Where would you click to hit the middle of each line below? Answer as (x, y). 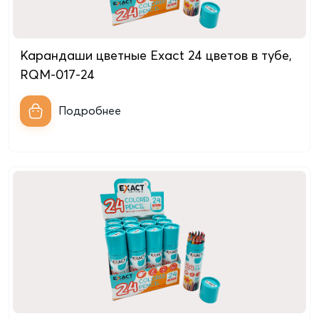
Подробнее (90, 110)
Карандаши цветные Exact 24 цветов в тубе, (156, 55)
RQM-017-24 (57, 74)
